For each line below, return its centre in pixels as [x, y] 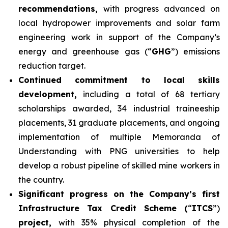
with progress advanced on [162, 9]
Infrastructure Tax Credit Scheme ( [103, 208]
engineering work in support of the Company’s [119, 37]
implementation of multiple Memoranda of [119, 137]
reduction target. [52, 66]
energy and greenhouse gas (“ [85, 51]
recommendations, [61, 9]
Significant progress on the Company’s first [119, 194]
